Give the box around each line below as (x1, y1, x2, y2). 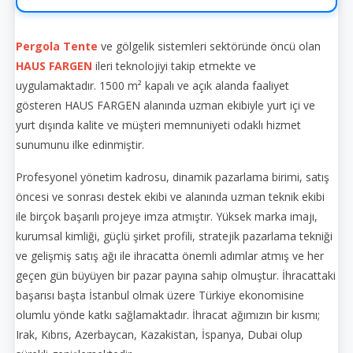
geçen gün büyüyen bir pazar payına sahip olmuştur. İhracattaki (16, 268, 336, 283)
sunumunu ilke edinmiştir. (16, 137, 147, 152)
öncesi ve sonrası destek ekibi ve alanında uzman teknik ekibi (16, 189, 325, 204)
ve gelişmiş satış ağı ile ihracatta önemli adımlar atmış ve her (16, 248, 324, 263)
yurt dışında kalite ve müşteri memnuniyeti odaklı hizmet (16, 117, 301, 132)
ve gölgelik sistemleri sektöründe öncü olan (98, 39, 321, 54)
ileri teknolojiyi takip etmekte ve (92, 58, 256, 73)
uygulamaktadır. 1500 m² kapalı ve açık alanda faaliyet (16, 78, 289, 93)
